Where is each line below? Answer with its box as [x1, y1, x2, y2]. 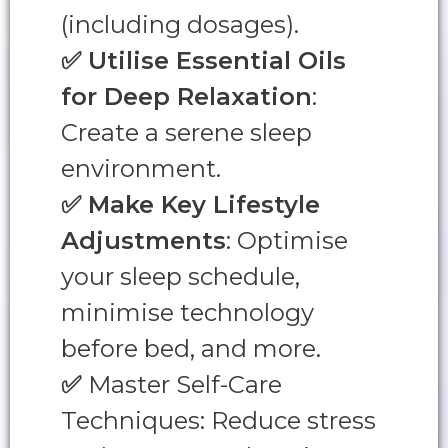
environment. [61, 154, 221, 184]
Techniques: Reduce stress [61, 406, 376, 436]
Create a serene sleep [61, 118, 312, 148]
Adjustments [61, 226, 226, 256]
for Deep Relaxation [61, 82, 312, 112]
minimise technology [61, 298, 314, 328]
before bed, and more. [61, 334, 321, 364]
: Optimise [226, 226, 348, 256]
